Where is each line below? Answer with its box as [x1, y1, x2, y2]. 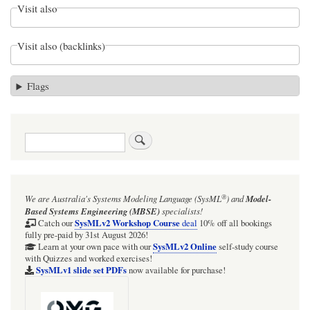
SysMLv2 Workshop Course [74, 217, 180, 230]
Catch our [35, 217, 75, 230]
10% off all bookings [197, 217, 272, 230]
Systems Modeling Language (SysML [93, 192, 221, 205]
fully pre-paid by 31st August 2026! [25, 229, 148, 241]
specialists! [160, 205, 203, 217]
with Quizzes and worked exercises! [25, 253, 152, 265]
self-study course [216, 241, 278, 253]
